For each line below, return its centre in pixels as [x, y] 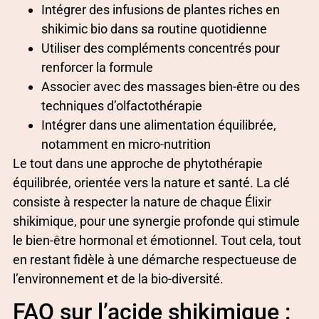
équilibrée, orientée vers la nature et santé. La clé [151, 182]
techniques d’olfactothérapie [122, 105]
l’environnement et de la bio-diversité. [118, 278]
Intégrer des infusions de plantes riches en [161, 9]
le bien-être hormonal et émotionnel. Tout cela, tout [157, 240]
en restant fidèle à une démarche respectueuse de [155, 259]
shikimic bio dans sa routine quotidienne [154, 28]
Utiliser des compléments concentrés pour [161, 48]
